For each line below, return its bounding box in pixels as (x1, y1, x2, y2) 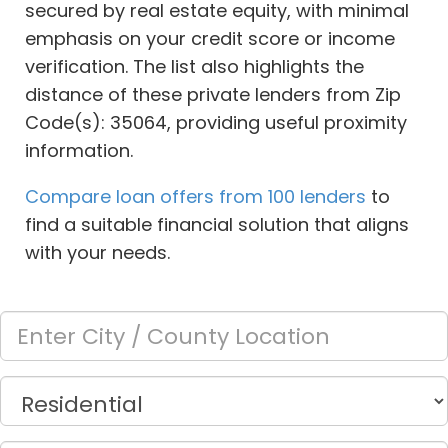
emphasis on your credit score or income (25, 26, 395, 52)
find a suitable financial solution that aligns (25, 212, 409, 238)
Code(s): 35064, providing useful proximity (25, 110, 407, 136)
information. (25, 138, 133, 164)
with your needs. (25, 240, 170, 266)
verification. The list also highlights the (25, 54, 364, 80)
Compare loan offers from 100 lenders (25, 184, 366, 210)
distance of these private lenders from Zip (25, 82, 401, 108)
